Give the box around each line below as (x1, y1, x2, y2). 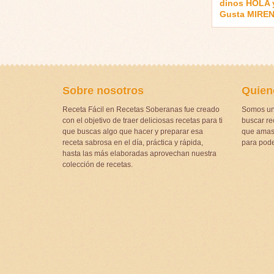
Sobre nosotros (62, 84, 144, 97)
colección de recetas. (62, 160, 133, 169)
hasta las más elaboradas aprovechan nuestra (62, 149, 217, 158)
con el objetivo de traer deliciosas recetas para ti (62, 116, 223, 125)
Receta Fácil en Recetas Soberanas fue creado (62, 105, 220, 114)
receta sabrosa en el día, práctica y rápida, (62, 138, 203, 147)
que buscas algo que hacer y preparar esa (62, 127, 203, 136)
